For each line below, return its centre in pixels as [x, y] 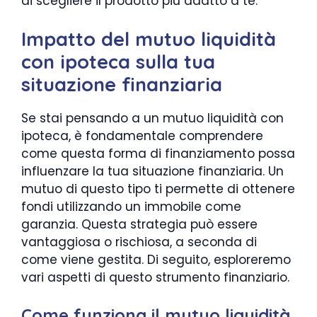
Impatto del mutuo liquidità [149, 39]
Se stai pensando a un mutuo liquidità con [152, 118]
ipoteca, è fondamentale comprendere [142, 136]
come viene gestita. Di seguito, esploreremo [156, 260]
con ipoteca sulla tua [118, 62]
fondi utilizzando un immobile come [131, 207]
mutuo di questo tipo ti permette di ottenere [158, 189]
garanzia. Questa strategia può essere [139, 224]
